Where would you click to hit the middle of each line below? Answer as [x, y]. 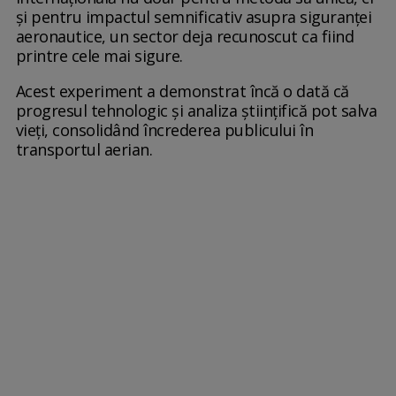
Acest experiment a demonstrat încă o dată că [182, 91]
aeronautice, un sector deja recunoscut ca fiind [185, 37]
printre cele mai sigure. [99, 56]
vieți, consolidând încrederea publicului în [164, 130]
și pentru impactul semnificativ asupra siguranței [194, 17]
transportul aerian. [84, 150]
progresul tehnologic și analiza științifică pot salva [196, 111]
